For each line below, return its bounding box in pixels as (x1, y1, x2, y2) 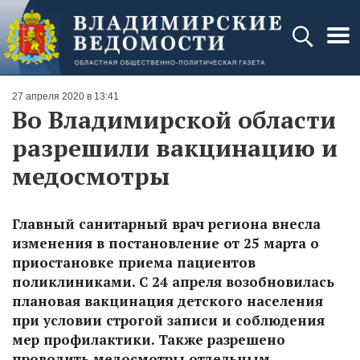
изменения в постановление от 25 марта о (12, 234, 319, 252)
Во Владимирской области (12, 104, 336, 136)
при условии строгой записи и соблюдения (12, 311, 325, 329)
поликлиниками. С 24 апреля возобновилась (12, 272, 334, 291)
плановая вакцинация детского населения (12, 292, 323, 310)
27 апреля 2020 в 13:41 (12, 91, 119, 102)
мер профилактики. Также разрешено (12, 330, 285, 349)
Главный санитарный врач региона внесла (12, 215, 321, 233)
